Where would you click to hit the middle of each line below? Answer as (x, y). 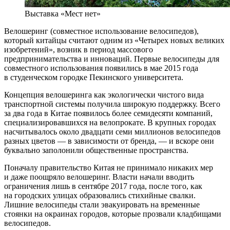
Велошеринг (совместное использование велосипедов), (101, 31)
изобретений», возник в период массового (79, 49)
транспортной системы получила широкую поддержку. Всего (112, 104)
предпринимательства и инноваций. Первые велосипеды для (112, 59)
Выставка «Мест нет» (63, 13)
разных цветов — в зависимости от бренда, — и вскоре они (109, 141)
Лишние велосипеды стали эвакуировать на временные (102, 204)
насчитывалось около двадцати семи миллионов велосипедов (112, 131)
